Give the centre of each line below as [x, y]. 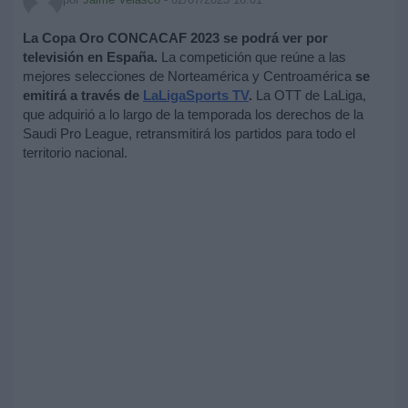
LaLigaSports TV [196, 96]
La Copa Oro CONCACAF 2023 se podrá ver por [175, 38]
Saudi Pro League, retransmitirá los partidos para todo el [189, 134]
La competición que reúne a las [252, 57]
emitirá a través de [83, 96]
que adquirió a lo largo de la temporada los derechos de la [193, 115]
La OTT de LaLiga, [311, 96]
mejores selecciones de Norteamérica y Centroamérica [189, 76]
